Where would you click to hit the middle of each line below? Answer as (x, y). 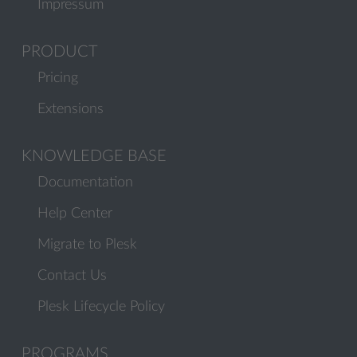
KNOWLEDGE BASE (94, 156)
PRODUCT (60, 52)
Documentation (85, 182)
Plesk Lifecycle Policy (101, 307)
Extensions (71, 109)
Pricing (58, 78)
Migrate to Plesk (87, 245)
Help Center (75, 214)
